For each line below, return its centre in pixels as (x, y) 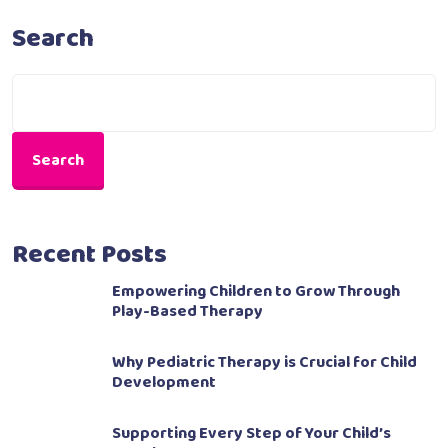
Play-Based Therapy (187, 312)
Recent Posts (89, 255)
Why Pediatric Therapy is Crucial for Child (264, 363)
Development (164, 383)
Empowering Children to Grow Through (256, 292)
